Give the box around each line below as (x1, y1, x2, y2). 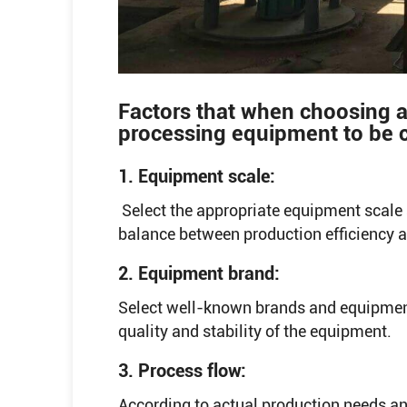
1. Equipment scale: (118, 165, 275, 188)
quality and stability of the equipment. (118, 322, 392, 342)
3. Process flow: (118, 360, 251, 382)
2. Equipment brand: (118, 263, 284, 285)
